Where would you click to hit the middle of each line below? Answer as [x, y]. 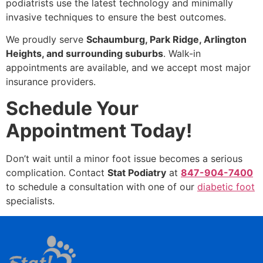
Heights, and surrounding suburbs [85, 54]
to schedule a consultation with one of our [102, 186]
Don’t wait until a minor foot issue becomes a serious [124, 158]
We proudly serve [46, 40]
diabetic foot [226, 186]
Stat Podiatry [137, 172]
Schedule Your [72, 108]
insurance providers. [51, 82]
